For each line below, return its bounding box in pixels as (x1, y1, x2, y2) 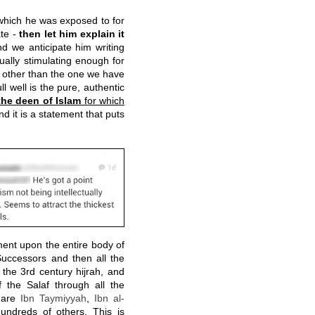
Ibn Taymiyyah (20, 292, 86, 304)
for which (81, 95, 125, 106)
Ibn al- (94, 292, 125, 304)
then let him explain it (19, 28, 125, 39)
